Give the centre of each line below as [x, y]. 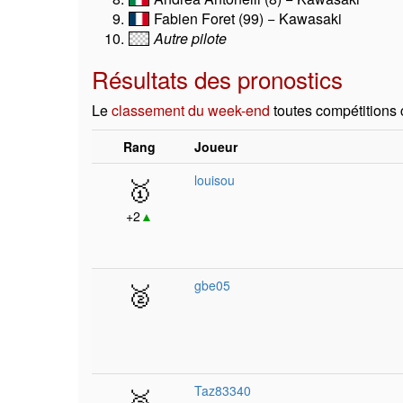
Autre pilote [190, 38]
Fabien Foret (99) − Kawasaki [246, 18]
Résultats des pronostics [217, 79]
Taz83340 [223, 390]
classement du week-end [191, 110]
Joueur [216, 147]
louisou [215, 180]
